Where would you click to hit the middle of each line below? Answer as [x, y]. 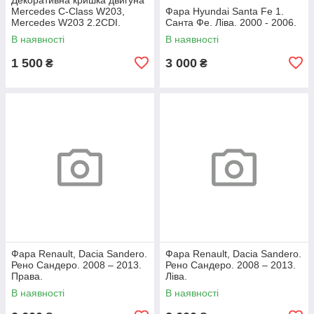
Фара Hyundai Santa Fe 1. [225, 11]
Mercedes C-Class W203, [68, 11]
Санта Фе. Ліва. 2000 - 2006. [231, 22]
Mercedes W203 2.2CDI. [66, 22]
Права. [27, 276]
